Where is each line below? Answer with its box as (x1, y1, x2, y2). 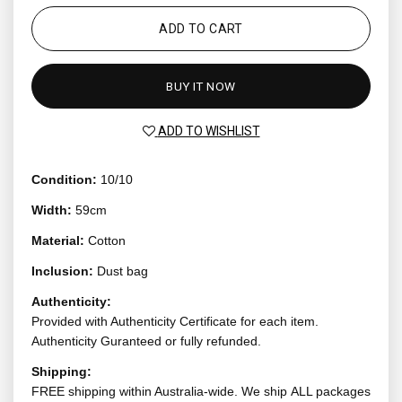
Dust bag (97, 264, 148, 279)
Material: (31, 233, 88, 249)
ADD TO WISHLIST (157, 124, 260, 138)
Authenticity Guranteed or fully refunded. (31, 334, 261, 349)
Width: (31, 203, 75, 218)
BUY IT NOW (166, 79, 236, 93)
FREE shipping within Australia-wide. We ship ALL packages (31, 384, 371, 399)
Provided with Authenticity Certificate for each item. (31, 314, 319, 329)
